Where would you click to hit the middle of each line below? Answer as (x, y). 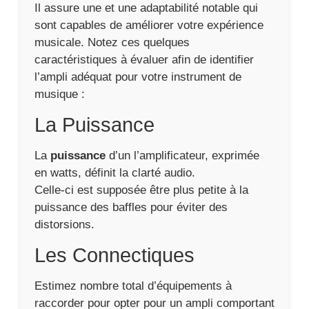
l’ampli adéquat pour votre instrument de (138, 77)
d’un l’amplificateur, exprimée (182, 156)
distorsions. (64, 225)
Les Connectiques (114, 255)
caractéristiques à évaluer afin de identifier (144, 60)
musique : (60, 94)
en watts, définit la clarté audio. (115, 173)
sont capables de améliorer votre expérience (149, 25)
